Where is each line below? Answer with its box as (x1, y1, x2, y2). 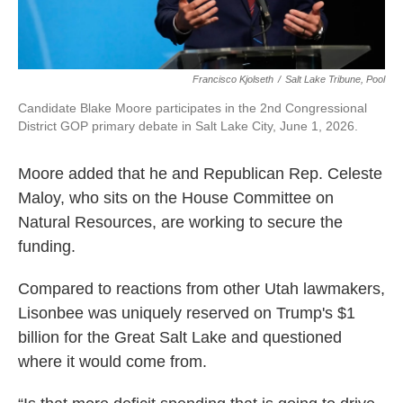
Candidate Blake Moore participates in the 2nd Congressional (18, 101, 367, 116)
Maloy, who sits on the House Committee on (18, 189, 334, 208)
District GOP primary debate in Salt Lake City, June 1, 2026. (18, 119, 358, 134)
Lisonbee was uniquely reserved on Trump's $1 (18, 304, 355, 323)
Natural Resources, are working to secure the (18, 213, 343, 232)
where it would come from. (18, 353, 207, 372)
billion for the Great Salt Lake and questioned (18, 328, 342, 347)
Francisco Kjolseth (193, 74, 273, 85)
